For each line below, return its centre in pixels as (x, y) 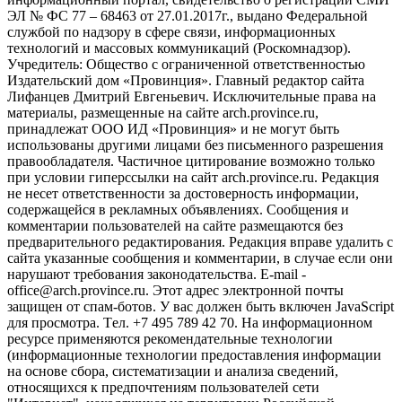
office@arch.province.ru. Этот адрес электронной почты (175, 291)
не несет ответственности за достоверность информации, (183, 194)
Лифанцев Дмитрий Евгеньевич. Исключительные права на (192, 97)
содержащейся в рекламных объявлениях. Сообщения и (178, 210)
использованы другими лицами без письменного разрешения (195, 145)
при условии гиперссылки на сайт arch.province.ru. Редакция (193, 178)
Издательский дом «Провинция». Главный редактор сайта (186, 81)
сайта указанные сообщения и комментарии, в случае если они (200, 258)
